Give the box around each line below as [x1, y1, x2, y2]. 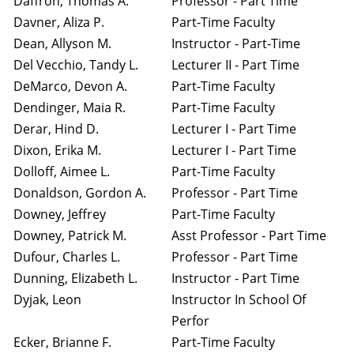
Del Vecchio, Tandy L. [13, 56, 138, 73]
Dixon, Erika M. [13, 141, 101, 159]
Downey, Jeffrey [13, 205, 106, 223]
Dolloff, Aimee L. [13, 163, 110, 180]
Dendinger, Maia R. [13, 99, 126, 116]
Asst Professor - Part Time [171, 227, 326, 244]
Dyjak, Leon [13, 291, 81, 308]
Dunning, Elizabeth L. [13, 269, 137, 287]
